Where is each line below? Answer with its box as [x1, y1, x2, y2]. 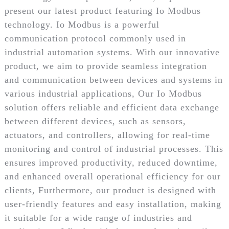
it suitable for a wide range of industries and [4, 213, 192, 223]
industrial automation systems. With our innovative [4, 47, 220, 58]
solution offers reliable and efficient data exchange [4, 102, 219, 113]
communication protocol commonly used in [4, 33, 186, 44]
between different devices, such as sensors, [4, 116, 186, 127]
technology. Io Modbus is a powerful [4, 19, 159, 30]
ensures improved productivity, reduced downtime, [4, 157, 218, 168]
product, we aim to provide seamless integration [4, 61, 207, 72]
